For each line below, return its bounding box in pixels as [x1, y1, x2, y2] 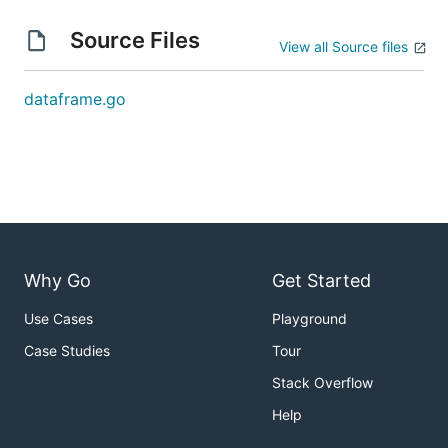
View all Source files [279, 38, 408, 55]
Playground [272, 310, 347, 328]
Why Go [24, 270, 91, 292]
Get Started [272, 270, 371, 292]
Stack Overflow [272, 374, 373, 392]
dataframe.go [24, 89, 126, 109]
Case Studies [24, 342, 110, 360]
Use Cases [24, 310, 93, 328]
